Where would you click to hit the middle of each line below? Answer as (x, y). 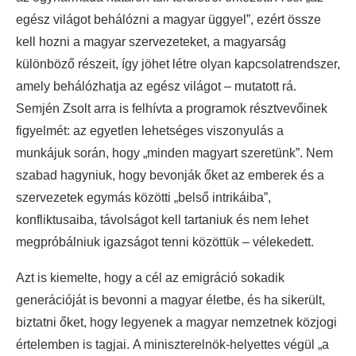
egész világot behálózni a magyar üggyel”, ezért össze (168, 19)
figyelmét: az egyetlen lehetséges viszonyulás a (150, 130)
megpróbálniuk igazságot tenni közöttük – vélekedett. (165, 242)
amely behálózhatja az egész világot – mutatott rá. (156, 86)
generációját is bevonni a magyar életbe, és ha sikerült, (170, 300)
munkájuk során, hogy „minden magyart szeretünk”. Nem (174, 153)
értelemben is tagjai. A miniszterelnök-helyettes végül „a (172, 344)
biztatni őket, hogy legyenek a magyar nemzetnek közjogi (176, 322)
